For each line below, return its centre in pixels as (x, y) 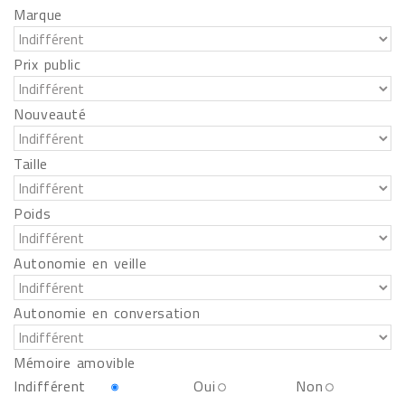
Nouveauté (50, 114)
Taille (31, 164)
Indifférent (50, 386)
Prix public (47, 64)
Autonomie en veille (80, 263)
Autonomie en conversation (107, 313)
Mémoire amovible (75, 363)
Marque (38, 14)
